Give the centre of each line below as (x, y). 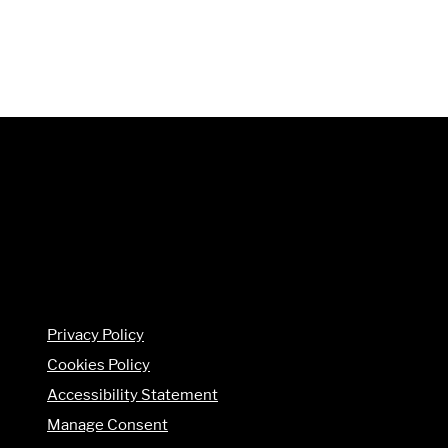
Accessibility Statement (132, 394)
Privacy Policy (95, 334)
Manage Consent (107, 424)
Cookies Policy (98, 364)
